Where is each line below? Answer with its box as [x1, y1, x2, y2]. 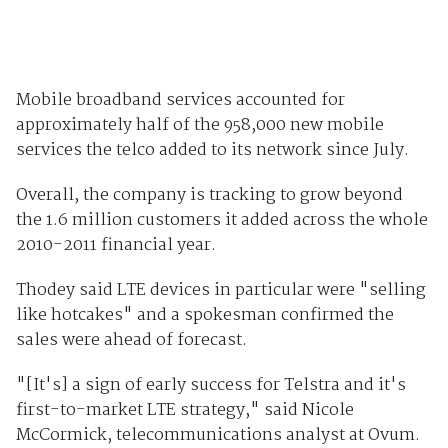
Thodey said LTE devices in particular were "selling [15, 277, 426, 305]
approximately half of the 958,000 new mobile [15, 112, 384, 140]
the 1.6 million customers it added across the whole [15, 207, 428, 235]
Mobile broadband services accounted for [15, 87, 345, 115]
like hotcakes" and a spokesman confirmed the [15, 302, 394, 330]
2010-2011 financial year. [15, 232, 216, 260]
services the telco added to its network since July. [15, 137, 409, 165]
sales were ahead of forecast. [15, 327, 247, 355]
